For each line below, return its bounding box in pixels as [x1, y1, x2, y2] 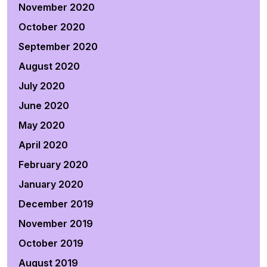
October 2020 [18, 21, 85, 33]
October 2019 [18, 237, 83, 249]
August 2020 [18, 60, 80, 72]
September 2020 [18, 41, 98, 52]
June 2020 [18, 100, 69, 111]
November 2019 [18, 218, 93, 229]
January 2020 [18, 178, 83, 190]
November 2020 [18, 1, 95, 13]
